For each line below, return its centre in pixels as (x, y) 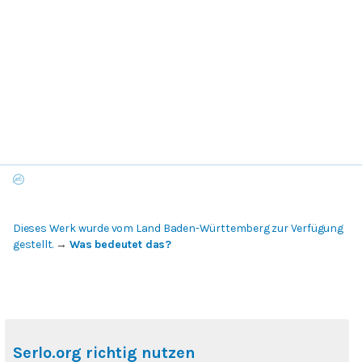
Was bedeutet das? (120, 245)
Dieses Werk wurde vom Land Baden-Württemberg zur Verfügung (178, 229)
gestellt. (34, 245)
